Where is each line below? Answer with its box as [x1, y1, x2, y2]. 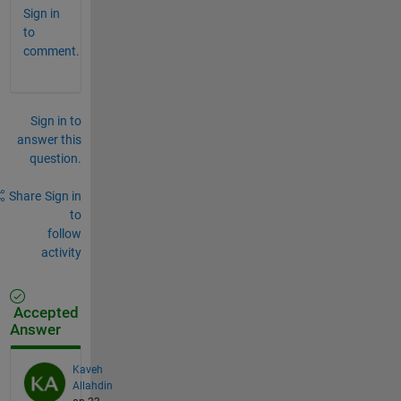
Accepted [9, 303, 79, 321]
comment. [22, 43, 80, 58]
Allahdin [72, 379, 113, 392]
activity [40, 244, 81, 260]
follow [47, 226, 81, 241]
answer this [16, 132, 81, 147]
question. [29, 150, 81, 166]
